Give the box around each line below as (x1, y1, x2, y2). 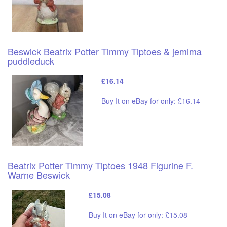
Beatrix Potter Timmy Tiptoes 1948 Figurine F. (8, 158, 193, 172)
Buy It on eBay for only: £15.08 (89, 209, 187, 220)
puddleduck (8, 54, 54, 67)
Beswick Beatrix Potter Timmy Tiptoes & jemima (8, 44, 202, 58)
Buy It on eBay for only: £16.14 (101, 95, 200, 106)
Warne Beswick (8, 168, 70, 181)
